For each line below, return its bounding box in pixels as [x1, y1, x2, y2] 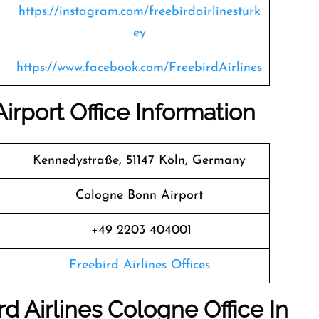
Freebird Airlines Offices [68, 258, 210, 272]
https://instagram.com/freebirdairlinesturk [18, 5, 261, 19]
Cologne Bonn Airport [75, 189, 203, 202]
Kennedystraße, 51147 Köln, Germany [33, 154, 246, 167]
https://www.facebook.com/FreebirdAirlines [16, 61, 262, 75]
